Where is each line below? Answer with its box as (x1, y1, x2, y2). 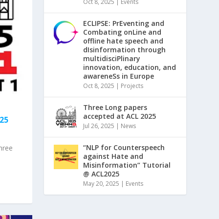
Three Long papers (83, 102, 148, 112)
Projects (121, 81, 144, 90)
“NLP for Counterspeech (83, 142, 165, 152)
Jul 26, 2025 (83, 121, 115, 130)
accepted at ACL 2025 (83, 111, 156, 121)
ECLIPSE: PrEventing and (83, 18, 165, 28)
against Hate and (83, 151, 144, 161)
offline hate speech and (83, 36, 164, 45)
